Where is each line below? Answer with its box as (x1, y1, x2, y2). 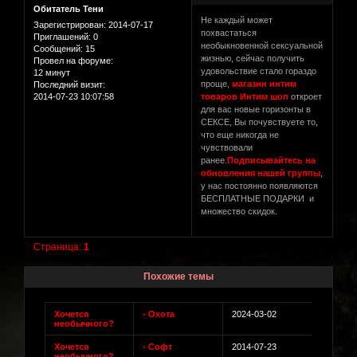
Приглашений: (33, 31, 91, 41)
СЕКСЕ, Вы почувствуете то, (201, 116, 319, 127)
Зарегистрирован (33, 19, 104, 29)
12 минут (33, 67, 70, 77)
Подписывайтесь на (227, 155, 316, 165)
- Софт (143, 342, 173, 352)
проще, (201, 78, 233, 88)
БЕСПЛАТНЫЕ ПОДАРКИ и (201, 193, 315, 203)
